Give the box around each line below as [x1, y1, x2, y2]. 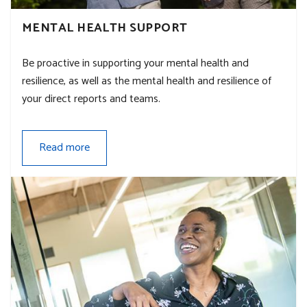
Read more [39, 138, 90, 157]
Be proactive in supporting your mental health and [22, 53, 249, 73]
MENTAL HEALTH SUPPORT [22, 17, 188, 38]
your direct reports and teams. [22, 89, 160, 108]
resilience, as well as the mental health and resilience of [22, 71, 271, 90]
